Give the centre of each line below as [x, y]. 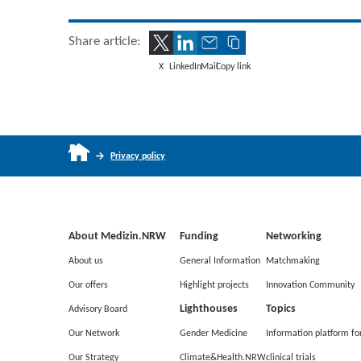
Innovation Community [310, 284]
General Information [220, 260]
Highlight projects [214, 284]
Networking [293, 235]
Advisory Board [98, 308]
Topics [280, 308]
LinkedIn [185, 66]
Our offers [88, 284]
